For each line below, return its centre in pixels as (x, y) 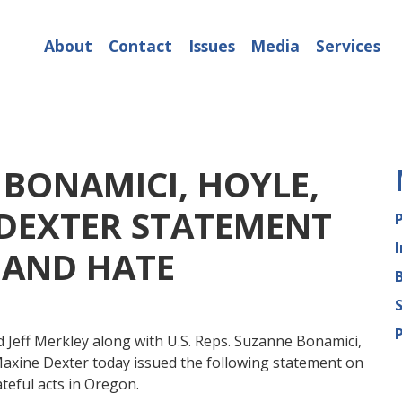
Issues (211, 46)
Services (348, 46)
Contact (140, 46)
